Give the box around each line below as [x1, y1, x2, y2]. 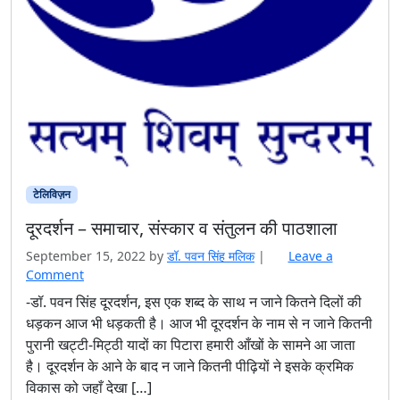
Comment [26, 266, 84, 284]
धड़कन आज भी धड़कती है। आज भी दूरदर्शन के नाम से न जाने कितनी [26, 313, 372, 334]
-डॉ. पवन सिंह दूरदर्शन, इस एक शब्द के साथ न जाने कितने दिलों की [26, 292, 362, 312]
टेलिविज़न [32, 187, 71, 203]
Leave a [287, 247, 333, 265]
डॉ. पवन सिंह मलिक [167, 247, 254, 265]
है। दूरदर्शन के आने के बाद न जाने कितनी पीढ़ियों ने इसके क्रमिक [26, 356, 354, 377]
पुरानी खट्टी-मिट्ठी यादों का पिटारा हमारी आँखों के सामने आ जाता [26, 335, 355, 355]
